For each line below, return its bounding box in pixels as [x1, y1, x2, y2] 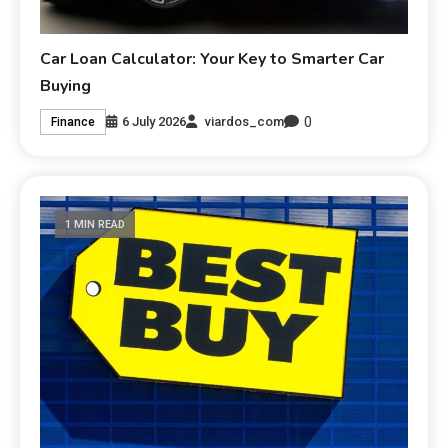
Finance [51, 115, 96, 130]
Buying [40, 74, 92, 97]
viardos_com [205, 114, 285, 130]
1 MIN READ [65, 217, 126, 231]
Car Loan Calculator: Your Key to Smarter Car [40, 47, 385, 70]
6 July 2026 [122, 114, 187, 130]
